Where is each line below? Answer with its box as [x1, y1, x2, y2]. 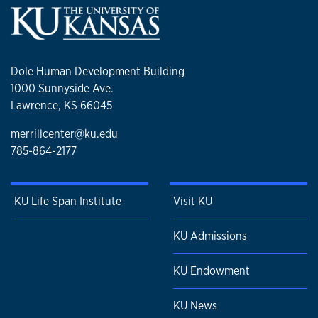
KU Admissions [173, 229, 247, 244]
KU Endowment [173, 263, 250, 279]
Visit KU [173, 194, 212, 209]
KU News [173, 298, 217, 314]
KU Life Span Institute [14, 194, 121, 209]
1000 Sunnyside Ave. [11, 80, 114, 96]
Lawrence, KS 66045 [11, 97, 112, 113]
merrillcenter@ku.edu [11, 126, 118, 141]
